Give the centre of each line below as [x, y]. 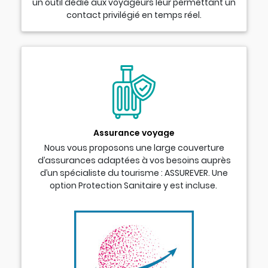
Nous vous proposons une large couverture [134, 147]
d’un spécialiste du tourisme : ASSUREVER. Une [134, 173]
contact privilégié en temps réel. [134, 15]
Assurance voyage [134, 133]
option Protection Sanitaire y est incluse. [134, 185]
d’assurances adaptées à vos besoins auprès [134, 160]
